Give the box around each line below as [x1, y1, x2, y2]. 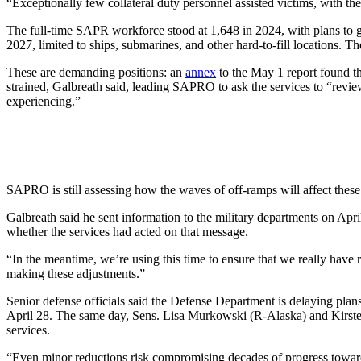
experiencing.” [6, 94, 81, 109]
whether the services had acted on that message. [6, 225, 248, 239]
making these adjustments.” [6, 267, 145, 281]
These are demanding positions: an [6, 65, 185, 80]
